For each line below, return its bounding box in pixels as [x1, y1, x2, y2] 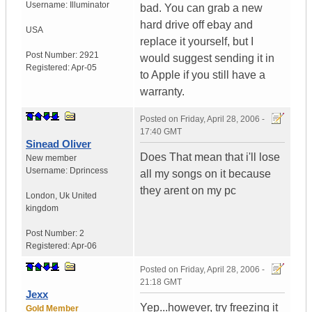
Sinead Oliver [26, 138, 91, 150]
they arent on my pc [140, 185, 236, 197]
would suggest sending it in [140, 52, 274, 65]
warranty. [140, 86, 185, 98]
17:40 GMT [140, 127, 182, 137]
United [72, 191, 97, 201]
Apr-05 [71, 63, 97, 73]
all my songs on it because [140, 168, 271, 180]
